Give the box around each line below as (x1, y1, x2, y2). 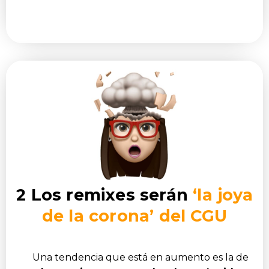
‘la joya (193, 184, 253, 205)
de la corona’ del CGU (41, 205, 228, 226)
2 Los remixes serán (16, 184, 193, 205)
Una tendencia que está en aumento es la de (32, 251, 249, 263)
